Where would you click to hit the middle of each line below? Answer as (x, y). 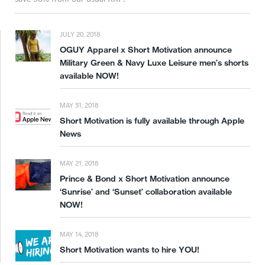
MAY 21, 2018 (79, 164)
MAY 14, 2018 (79, 235)
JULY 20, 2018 (80, 35)
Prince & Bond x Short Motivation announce (145, 179)
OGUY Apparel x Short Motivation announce (146, 50)
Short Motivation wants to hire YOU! (130, 250)
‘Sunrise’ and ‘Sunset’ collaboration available (146, 192)
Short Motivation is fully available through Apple (152, 121)
